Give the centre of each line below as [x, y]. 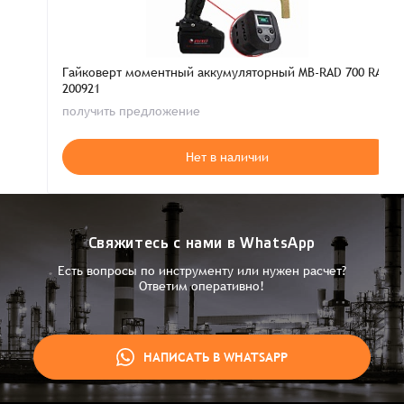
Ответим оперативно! [202, 286]
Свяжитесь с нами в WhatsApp [202, 244]
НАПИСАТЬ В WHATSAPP [215, 357]
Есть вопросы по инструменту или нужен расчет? [202, 271]
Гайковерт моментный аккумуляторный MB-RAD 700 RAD [227, 72]
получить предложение [132, 111]
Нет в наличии [228, 157]
